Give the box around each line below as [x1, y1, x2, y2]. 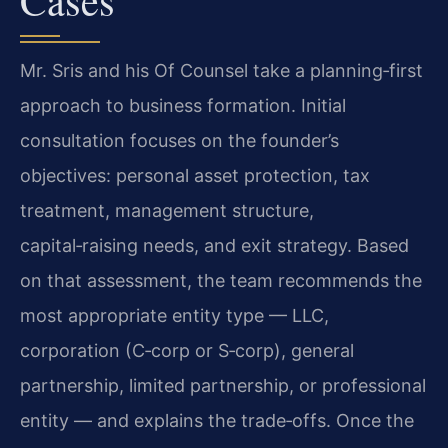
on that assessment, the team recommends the [20, 269, 422, 291]
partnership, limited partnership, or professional [20, 374, 426, 396]
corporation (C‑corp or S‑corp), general [20, 339, 354, 361]
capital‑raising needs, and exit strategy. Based [20, 234, 409, 256]
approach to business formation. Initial [20, 94, 346, 116]
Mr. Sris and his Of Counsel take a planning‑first [20, 59, 423, 81]
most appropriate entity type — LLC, [20, 304, 329, 326]
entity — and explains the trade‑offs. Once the [20, 409, 414, 431]
